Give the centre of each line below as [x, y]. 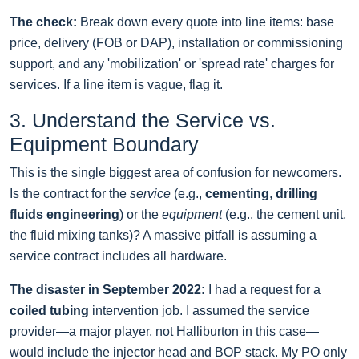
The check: [43, 22]
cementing [237, 194]
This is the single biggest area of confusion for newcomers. [175, 173]
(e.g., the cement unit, [284, 215]
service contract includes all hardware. [118, 256]
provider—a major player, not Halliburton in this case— [164, 332]
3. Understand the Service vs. [143, 121]
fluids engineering [65, 215]
